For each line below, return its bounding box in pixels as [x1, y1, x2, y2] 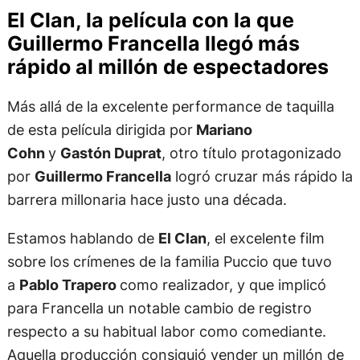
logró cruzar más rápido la [170, 167, 353, 186]
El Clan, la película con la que [6, 8, 294, 33]
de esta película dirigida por [6, 121, 193, 139]
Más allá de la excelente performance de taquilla [6, 97, 334, 116]
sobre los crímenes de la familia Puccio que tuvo [6, 252, 332, 270]
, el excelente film [206, 228, 325, 247]
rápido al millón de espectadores [6, 55, 329, 80]
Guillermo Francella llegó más [6, 31, 300, 56]
